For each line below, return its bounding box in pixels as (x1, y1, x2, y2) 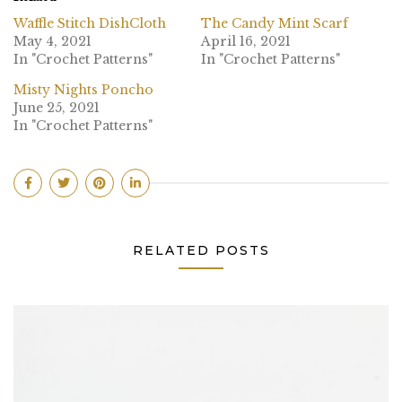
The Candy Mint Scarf (201, 15, 348, 32)
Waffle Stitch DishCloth (13, 15, 166, 32)
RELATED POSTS (132, 242, 270, 259)
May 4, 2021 (13, 33, 92, 50)
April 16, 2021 (201, 33, 291, 50)
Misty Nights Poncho (13, 82, 153, 99)
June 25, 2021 (13, 100, 100, 117)
